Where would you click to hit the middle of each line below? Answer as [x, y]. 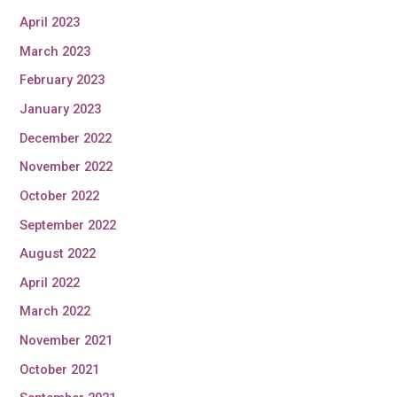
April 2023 [50, 23]
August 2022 [58, 254]
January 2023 [61, 109]
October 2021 [60, 369]
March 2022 [55, 311]
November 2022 [66, 167]
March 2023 [55, 51]
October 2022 [60, 195]
